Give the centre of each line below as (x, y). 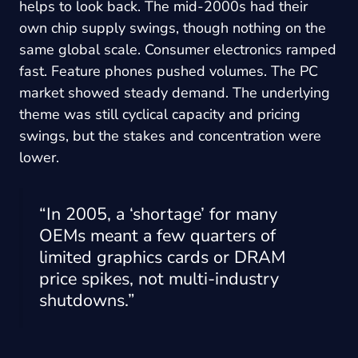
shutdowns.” (87, 300)
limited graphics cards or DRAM (162, 257)
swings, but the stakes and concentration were (170, 135)
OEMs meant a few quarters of (157, 235)
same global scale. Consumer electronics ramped (178, 49)
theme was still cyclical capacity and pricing (160, 114)
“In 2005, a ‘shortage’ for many (158, 214)
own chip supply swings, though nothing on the (173, 28)
